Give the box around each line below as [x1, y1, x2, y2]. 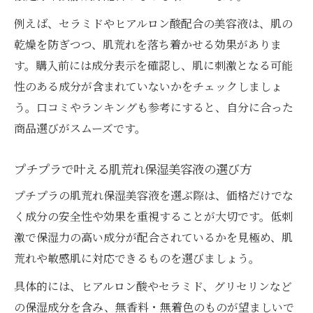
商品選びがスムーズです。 [14, 120, 146, 137]
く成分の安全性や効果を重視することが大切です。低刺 [14, 208, 293, 225]
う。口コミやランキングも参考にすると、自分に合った [14, 99, 293, 116]
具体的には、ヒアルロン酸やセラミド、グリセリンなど [14, 278, 292, 295]
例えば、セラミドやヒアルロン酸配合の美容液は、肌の [14, 15, 293, 32]
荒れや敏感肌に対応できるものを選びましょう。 [14, 250, 260, 267]
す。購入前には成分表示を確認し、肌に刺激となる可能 [14, 57, 293, 74]
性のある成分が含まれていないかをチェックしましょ [14, 78, 282, 95]
